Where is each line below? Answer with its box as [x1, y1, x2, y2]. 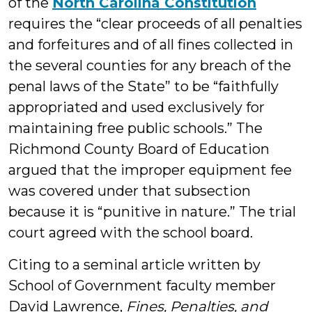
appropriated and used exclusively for [8, 99, 265, 116]
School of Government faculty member [8, 277, 276, 294]
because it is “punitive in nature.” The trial [8, 203, 296, 220]
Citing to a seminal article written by [8, 256, 260, 273]
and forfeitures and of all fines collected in [8, 36, 293, 53]
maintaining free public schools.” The [8, 120, 263, 136]
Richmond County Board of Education [8, 141, 270, 157]
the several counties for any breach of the [8, 57, 291, 74]
